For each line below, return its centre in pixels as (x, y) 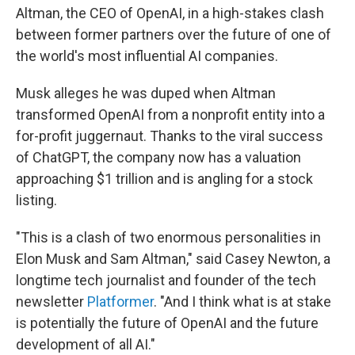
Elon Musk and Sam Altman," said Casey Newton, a (173, 259)
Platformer (120, 302)
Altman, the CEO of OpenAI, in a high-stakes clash (170, 13)
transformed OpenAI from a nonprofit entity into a (170, 115)
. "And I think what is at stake (242, 302)
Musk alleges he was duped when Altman (146, 94)
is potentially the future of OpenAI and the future (167, 323)
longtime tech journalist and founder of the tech (166, 281)
